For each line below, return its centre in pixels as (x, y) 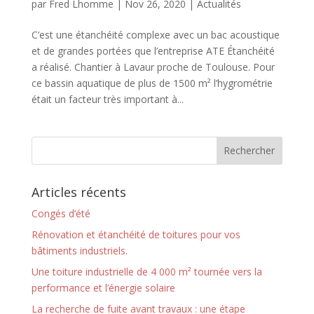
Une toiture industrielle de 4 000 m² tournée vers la (146, 271)
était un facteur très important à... (107, 99)
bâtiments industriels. (79, 250)
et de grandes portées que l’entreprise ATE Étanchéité (153, 50)
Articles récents (78, 192)
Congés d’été (61, 213)
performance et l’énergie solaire (103, 287)
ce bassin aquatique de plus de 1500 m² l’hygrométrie (152, 83)
